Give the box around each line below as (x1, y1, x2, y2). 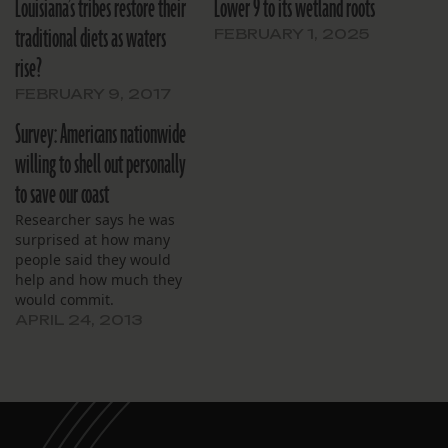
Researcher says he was (15, 209, 175, 229)
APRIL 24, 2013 (15, 310, 143, 328)
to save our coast (15, 176, 109, 213)
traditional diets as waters (15, 20, 166, 57)
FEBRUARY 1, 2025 (214, 24, 369, 42)
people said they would (15, 249, 171, 269)
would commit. (15, 289, 114, 309)
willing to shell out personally (15, 146, 186, 183)
